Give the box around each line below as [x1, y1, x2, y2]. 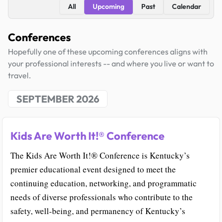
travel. [8, 70, 31, 80]
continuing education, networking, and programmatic [10, 177, 197, 189]
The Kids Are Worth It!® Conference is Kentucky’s [10, 150, 190, 162]
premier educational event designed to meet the [10, 164, 176, 175]
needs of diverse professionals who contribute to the [10, 191, 193, 203]
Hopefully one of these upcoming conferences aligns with [8, 47, 208, 56]
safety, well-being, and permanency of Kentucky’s [10, 205, 185, 217]
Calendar [172, 2, 201, 11]
